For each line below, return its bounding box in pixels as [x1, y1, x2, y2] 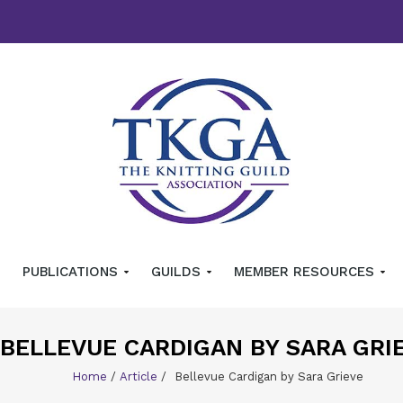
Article [120, 370, 157, 384]
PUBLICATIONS [22, 264, 122, 281]
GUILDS [150, 264, 205, 281]
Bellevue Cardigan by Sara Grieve [175, 370, 363, 384]
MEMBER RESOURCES [233, 264, 379, 281]
